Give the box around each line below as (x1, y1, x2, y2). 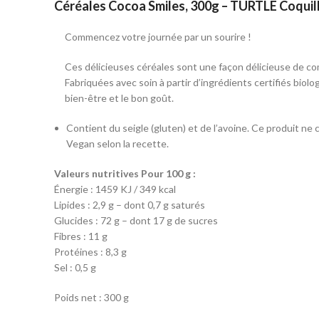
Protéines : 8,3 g (54, 245, 127, 258)
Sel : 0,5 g (54, 261, 96, 273)
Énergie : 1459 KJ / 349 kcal (54, 182, 176, 195)
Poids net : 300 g (54, 291, 129, 303)
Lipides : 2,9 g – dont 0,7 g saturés (54, 198, 205, 211)
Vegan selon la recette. (66, 137, 169, 150)
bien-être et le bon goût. (65, 91, 174, 104)
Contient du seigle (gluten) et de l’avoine (66, 121, 247, 134)
